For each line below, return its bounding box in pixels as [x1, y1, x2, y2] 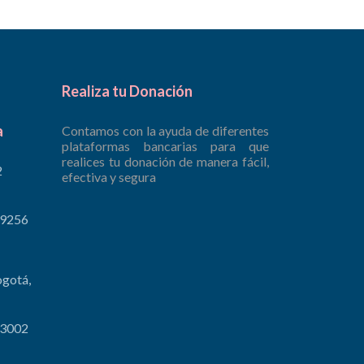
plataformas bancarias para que [62, 137, 269, 154]
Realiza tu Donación [62, 81, 193, 100]
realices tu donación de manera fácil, [62, 153, 269, 169]
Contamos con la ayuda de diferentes [62, 122, 269, 138]
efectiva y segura [62, 168, 156, 184]
